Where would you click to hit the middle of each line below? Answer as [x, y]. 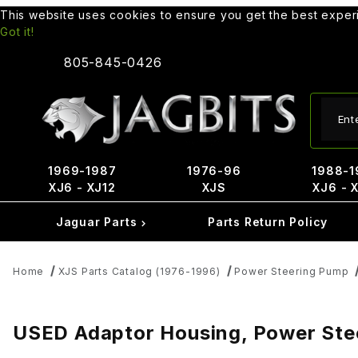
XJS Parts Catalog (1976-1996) [139, 271]
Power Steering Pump [292, 271]
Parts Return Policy [268, 222]
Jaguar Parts [98, 222]
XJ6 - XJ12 [82, 187]
